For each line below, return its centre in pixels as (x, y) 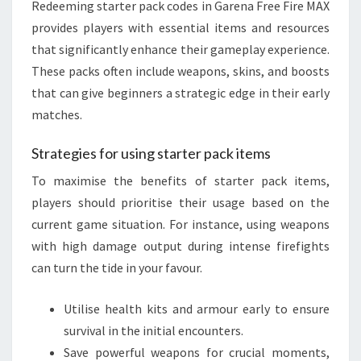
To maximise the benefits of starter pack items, (180, 181)
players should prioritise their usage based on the (180, 203)
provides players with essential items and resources (180, 28)
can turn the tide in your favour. (117, 268)
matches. (57, 115)
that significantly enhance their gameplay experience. (180, 50)
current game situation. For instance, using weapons (180, 224)
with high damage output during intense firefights (180, 246)
